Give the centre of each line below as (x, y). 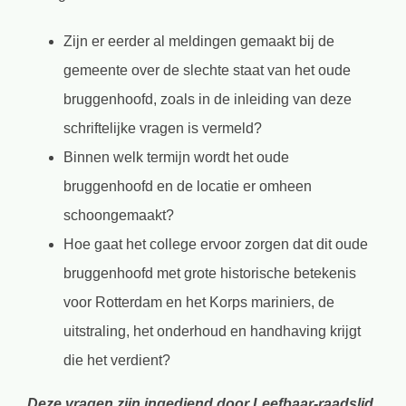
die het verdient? (117, 360)
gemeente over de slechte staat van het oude (207, 70)
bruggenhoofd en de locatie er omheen (188, 186)
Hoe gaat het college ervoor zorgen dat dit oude (216, 244)
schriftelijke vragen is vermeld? (163, 128)
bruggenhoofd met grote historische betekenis (210, 273)
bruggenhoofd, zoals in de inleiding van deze (208, 99)
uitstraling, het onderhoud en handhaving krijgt (212, 331)
